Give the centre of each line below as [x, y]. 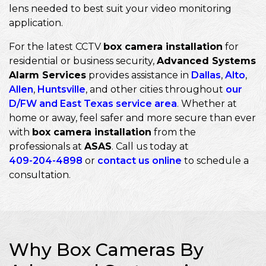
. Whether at [207, 104]
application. [36, 23]
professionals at [47, 146]
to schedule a [215, 161]
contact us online [140, 161]
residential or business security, [83, 61]
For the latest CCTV [56, 47]
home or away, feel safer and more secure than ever [132, 118]
